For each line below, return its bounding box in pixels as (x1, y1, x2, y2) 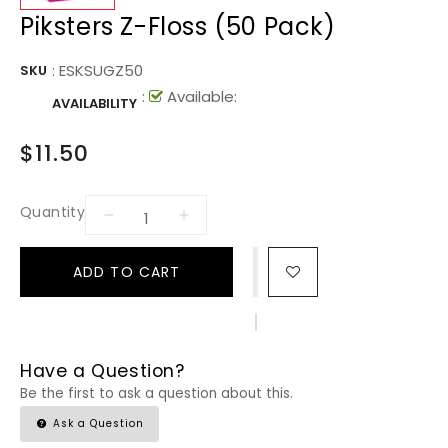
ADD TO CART (73, 261, 181, 282)
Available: (163, 86, 237, 108)
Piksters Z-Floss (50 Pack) (20, 10, 336, 44)
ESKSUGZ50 (59, 60, 143, 82)
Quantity (20, 201, 86, 222)
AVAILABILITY (52, 94, 137, 114)
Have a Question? (20, 359, 185, 384)
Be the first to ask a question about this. (20, 384, 293, 404)
